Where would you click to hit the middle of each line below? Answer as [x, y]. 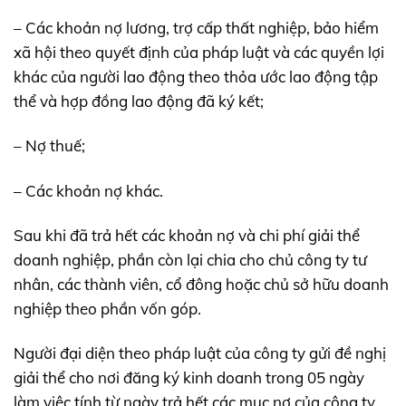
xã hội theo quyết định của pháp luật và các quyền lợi [199, 53]
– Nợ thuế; [49, 146]
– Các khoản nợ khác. [88, 190]
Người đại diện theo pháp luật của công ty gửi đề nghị [200, 353]
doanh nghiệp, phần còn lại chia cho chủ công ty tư [190, 259]
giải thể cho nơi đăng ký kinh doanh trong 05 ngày [189, 377]
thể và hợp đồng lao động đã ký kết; [139, 101]
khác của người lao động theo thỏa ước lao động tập [196, 77]
